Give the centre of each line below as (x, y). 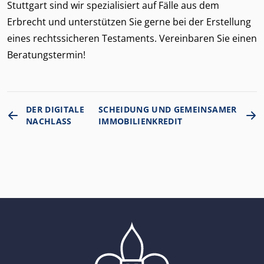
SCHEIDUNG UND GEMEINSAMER (167, 109)
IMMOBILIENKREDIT (140, 121)
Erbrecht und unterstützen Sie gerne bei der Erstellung (129, 22)
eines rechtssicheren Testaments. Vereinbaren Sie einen (132, 38)
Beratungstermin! (46, 55)
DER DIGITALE (55, 109)
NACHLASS (49, 121)
